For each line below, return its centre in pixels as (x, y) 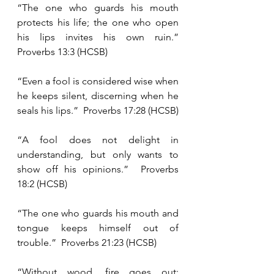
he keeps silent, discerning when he (98, 96)
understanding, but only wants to (98, 154)
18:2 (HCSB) (42, 184)
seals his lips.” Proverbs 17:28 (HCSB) (98, 110)
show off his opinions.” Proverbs (98, 169)
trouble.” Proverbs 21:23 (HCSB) (87, 243)
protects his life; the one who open (98, 22)
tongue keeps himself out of (98, 228)
